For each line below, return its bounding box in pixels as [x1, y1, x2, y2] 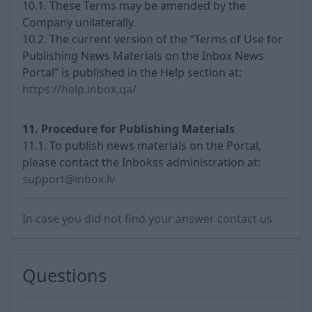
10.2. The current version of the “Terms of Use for [22, 31, 283, 47]
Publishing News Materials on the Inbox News [22, 48, 264, 63]
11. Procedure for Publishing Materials [22, 121, 235, 136]
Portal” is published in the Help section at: [22, 65, 242, 80]
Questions [22, 263, 107, 287]
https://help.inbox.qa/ [22, 81, 136, 97]
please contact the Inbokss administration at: [22, 155, 260, 170]
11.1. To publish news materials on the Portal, [22, 138, 261, 153]
